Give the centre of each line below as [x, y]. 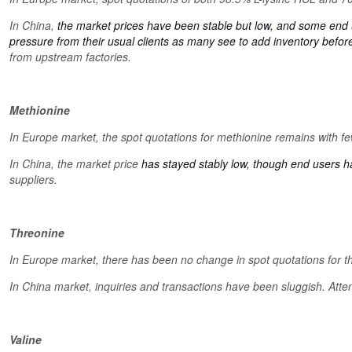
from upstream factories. [70, 57]
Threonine [37, 233]
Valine [26, 339]
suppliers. [33, 179]
